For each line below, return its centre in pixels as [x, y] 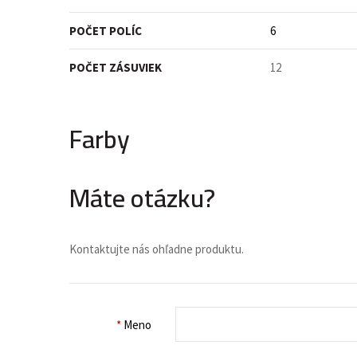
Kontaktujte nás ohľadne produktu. [157, 249]
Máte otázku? [142, 198]
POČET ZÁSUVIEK [116, 67]
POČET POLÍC [106, 31]
